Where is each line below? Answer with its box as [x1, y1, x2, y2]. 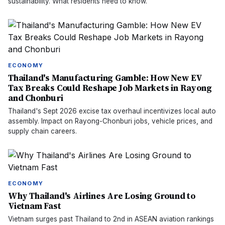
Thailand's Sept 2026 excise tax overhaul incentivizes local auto [8, 107, 216, 115]
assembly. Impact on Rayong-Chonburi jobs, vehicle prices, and [8, 117, 212, 125]
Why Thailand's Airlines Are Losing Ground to [8, 190, 196, 202]
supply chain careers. [8, 127, 77, 135]
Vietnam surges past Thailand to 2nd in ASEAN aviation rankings [8, 215, 214, 223]
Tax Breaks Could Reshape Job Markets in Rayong [8, 82, 212, 94]
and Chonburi [8, 92, 63, 104]
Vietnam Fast [8, 200, 61, 212]
